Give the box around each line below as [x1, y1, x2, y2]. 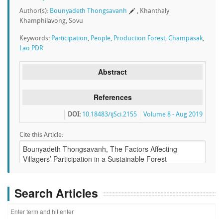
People [91, 35, 111, 42]
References [93, 92, 132, 102]
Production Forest [113, 35, 165, 42]
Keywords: [19, 35, 51, 42]
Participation [51, 35, 88, 42]
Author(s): [19, 8, 50, 14]
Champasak [168, 35, 203, 42]
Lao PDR [19, 45, 43, 52]
